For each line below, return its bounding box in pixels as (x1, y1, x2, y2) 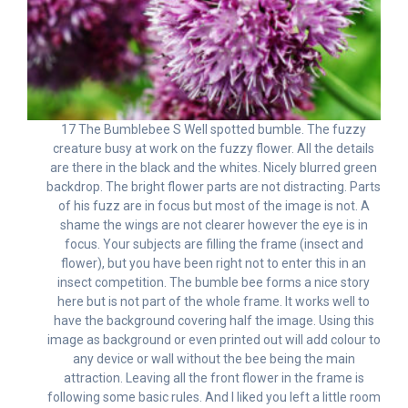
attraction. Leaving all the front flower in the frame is (63, 370, 364, 385)
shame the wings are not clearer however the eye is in (59, 217, 368, 232)
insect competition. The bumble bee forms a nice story (57, 274, 370, 290)
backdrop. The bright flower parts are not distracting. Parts (46, 178, 381, 194)
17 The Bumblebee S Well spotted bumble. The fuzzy (61, 121, 366, 137)
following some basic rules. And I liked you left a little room (46, 389, 381, 404)
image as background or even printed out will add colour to (46, 331, 381, 347)
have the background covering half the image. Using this (53, 312, 374, 328)
